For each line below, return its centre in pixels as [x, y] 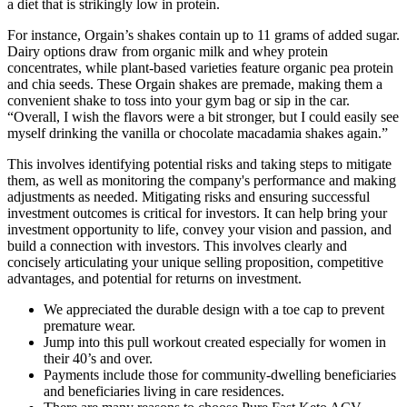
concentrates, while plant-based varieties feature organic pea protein [200, 68]
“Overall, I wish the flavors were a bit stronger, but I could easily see [203, 117]
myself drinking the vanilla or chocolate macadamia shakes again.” [198, 134]
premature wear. [89, 326]
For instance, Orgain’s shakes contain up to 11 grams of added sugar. [203, 35]
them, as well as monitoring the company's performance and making [202, 181]
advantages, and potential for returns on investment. [154, 279]
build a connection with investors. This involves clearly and [177, 246]
